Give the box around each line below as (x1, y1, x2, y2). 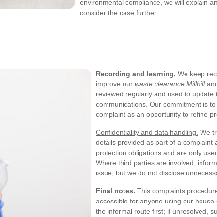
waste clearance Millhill (135, 80, 205, 88)
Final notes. (96, 187, 135, 195)
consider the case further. (80, 9, 158, 16)
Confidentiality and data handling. (96, 128, 198, 136)
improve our (96, 80, 135, 88)
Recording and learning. (96, 70, 176, 77)
